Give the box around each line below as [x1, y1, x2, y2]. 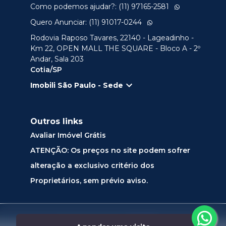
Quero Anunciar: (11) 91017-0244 [30, 18, 142, 27]
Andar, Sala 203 [30, 54, 84, 64]
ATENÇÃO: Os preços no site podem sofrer [30, 146, 190, 155]
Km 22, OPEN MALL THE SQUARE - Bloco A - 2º [30, 44, 200, 53]
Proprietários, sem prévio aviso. [30, 176, 148, 186]
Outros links [30, 117, 83, 127]
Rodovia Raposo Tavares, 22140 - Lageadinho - [30, 33, 194, 43]
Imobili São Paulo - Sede [30, 80, 123, 90]
